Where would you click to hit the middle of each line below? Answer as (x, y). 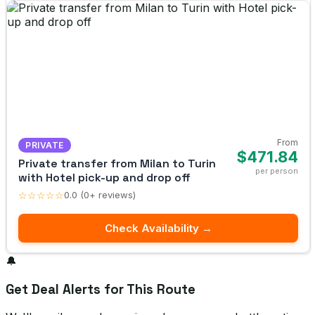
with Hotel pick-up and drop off (104, 177)
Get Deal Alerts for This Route (101, 289)
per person (277, 171)
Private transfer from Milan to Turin (117, 163)
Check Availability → (158, 228)
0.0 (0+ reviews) (100, 195)
